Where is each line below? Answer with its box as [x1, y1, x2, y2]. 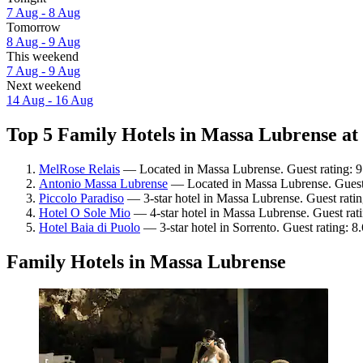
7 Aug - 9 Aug [6, 63, 80, 78]
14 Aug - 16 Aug [6, 92, 93, 107]
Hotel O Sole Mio [39, 205, 130, 220]
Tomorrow [6, 19, 61, 34]
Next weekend [6, 78, 81, 92]
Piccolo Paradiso [39, 190, 124, 205]
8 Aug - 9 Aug [6, 34, 80, 49]
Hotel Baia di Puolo [39, 220, 140, 234]
